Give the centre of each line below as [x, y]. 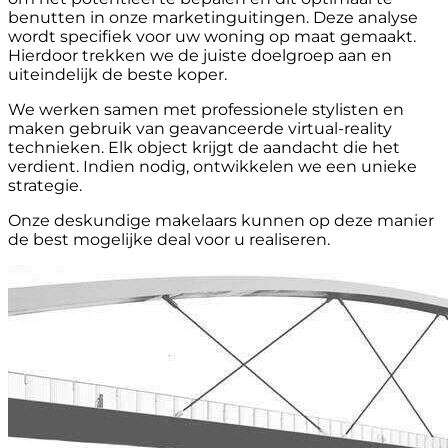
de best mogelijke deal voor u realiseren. [169, 239]
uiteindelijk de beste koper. [117, 74]
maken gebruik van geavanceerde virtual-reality [200, 128]
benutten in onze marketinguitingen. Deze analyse [213, 17]
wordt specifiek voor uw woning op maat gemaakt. [212, 36]
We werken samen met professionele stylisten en [206, 109]
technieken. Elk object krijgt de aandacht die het [204, 147]
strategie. [45, 185]
